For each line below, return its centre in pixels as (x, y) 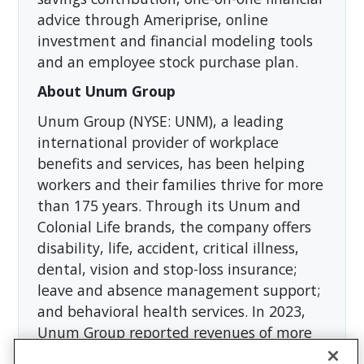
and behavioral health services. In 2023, (171, 311)
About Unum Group (106, 91)
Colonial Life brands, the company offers (174, 226)
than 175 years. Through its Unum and (169, 205)
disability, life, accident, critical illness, (168, 247)
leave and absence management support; (178, 290)
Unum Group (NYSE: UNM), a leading (160, 121)
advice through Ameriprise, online (152, 19)
